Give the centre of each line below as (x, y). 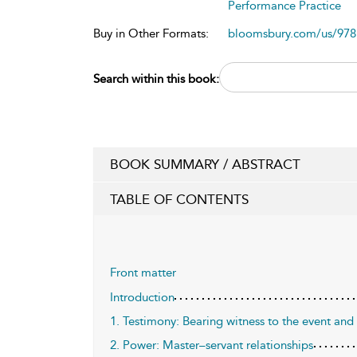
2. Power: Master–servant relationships (212, 345)
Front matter (143, 272)
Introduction (142, 297)
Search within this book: (156, 78)
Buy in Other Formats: (151, 33)
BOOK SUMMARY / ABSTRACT (205, 164)
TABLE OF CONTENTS (179, 199)
